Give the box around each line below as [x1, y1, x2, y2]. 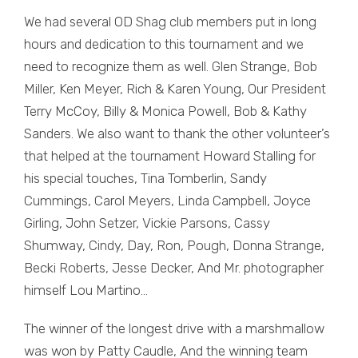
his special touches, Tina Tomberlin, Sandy [24, 169, 267, 186]
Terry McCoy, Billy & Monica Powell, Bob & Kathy [24, 102, 307, 119]
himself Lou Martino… [24, 281, 148, 298]
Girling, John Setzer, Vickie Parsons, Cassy [24, 214, 270, 231]
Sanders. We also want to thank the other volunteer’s [24, 125, 330, 141]
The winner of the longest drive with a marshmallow [24, 320, 324, 336]
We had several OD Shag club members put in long [24, 13, 316, 30]
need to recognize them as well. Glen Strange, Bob [24, 58, 317, 74]
